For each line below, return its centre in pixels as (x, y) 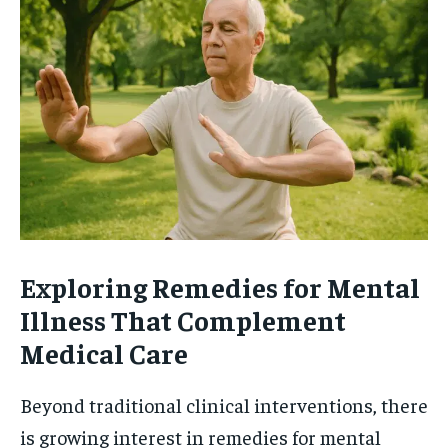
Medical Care (104, 352)
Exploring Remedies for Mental (220, 286)
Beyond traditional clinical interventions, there (224, 404)
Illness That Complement (183, 319)
